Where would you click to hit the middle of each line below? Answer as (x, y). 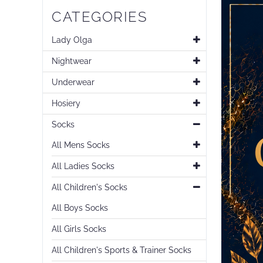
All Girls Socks (79, 229)
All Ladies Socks (83, 166)
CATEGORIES (100, 17)
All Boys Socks (80, 208)
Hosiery (66, 103)
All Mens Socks (81, 145)
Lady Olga (72, 40)
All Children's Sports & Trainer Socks (122, 250)
